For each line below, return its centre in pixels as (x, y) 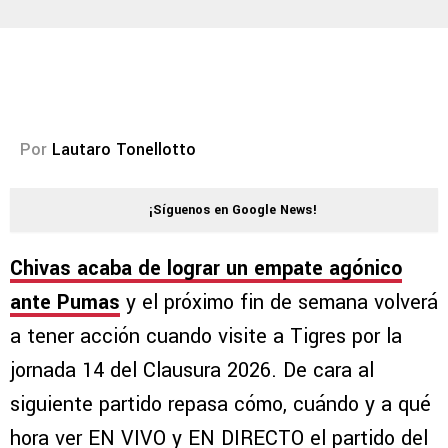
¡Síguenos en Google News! (233, 210)
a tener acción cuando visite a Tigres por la (206, 337)
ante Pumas (65, 303)
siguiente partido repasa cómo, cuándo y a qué (220, 405)
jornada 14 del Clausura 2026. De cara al (192, 371)
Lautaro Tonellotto (124, 150)
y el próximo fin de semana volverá (279, 303)
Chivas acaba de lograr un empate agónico (206, 269)
